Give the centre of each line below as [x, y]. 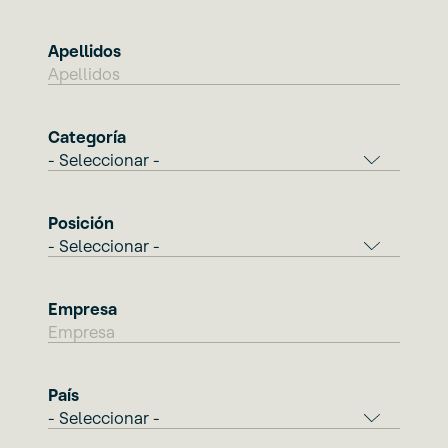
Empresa [82, 308]
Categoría [87, 136]
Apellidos [84, 50]
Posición [81, 222]
